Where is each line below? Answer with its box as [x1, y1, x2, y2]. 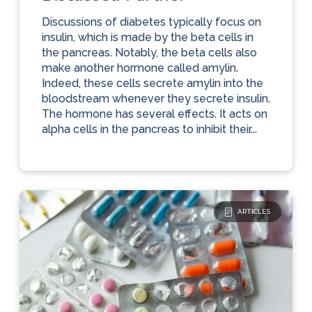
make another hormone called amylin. [41, 61, 238, 75]
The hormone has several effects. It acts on [41, 107, 267, 121]
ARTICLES [237, 208, 271, 216]
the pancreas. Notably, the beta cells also [41, 46, 257, 60]
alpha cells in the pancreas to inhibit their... [41, 123, 257, 136]
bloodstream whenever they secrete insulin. [41, 92, 270, 106]
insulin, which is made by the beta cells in [41, 31, 253, 45]
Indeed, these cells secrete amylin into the [41, 77, 263, 91]
